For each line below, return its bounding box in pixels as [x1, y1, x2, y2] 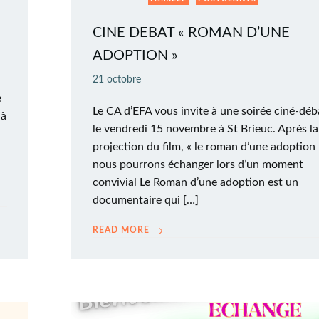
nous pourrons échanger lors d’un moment [93, 159, 303, 170]
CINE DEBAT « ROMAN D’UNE [93, 26, 290, 40]
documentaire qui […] [93, 194, 199, 206]
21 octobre [93, 75, 141, 85]
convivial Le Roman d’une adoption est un [93, 177, 298, 188]
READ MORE [93, 226, 150, 234]
